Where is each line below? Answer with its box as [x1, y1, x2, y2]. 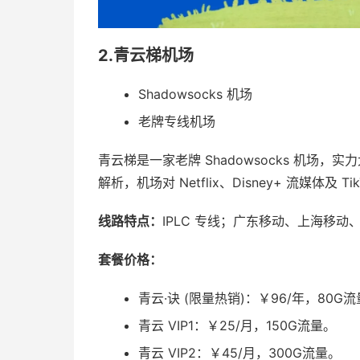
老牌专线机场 [138, 113, 215, 129]
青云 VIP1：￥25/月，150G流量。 [138, 317, 336, 333]
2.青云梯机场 [98, 46, 194, 65]
